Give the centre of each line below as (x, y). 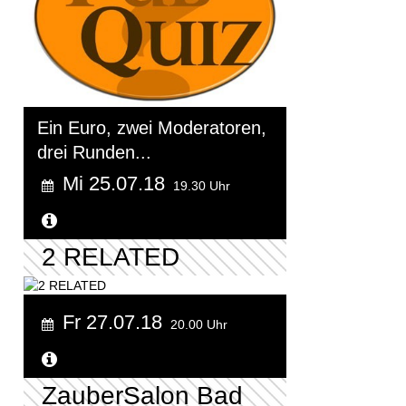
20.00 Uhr (199, 325)
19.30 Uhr (202, 185)
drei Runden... (94, 152)
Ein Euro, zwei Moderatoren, (152, 127)
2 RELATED (111, 256)
